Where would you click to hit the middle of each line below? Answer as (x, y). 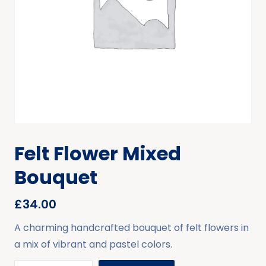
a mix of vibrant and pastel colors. (93, 244)
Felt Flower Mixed (98, 153)
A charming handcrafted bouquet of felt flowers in (132, 228)
